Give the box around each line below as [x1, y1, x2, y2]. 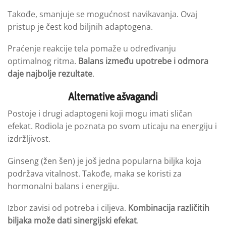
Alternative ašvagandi [68, 89, 158, 103]
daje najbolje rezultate [8, 68, 92, 80]
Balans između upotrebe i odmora [78, 55, 208, 67]
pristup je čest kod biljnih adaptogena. [8, 21, 153, 32]
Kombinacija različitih [128, 202, 209, 214]
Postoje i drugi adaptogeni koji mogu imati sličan [8, 108, 192, 120]
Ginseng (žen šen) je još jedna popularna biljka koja [8, 155, 201, 166]
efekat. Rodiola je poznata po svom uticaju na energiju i [8, 121, 217, 132]
